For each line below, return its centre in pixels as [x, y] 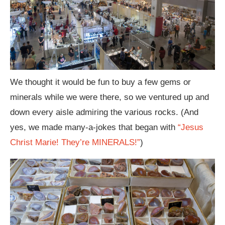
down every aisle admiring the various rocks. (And [104, 113]
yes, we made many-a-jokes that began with [94, 128]
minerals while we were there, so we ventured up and [109, 97]
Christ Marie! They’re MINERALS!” [75, 143]
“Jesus [191, 128]
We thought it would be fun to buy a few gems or [100, 82]
